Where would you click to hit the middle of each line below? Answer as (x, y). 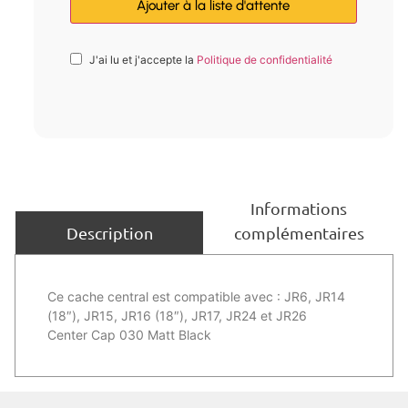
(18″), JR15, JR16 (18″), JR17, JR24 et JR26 (177, 315)
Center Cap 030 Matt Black (129, 334)
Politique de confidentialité (264, 59)
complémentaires (299, 232)
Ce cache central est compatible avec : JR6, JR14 (196, 296)
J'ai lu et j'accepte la (143, 59)
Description (109, 232)
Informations (299, 208)
